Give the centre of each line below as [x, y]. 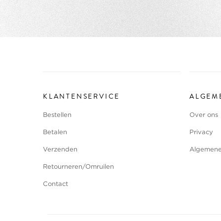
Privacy [201, 133]
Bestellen [57, 115]
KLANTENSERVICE [82, 97]
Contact [55, 184]
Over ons [204, 115]
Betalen [55, 133]
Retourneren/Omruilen [78, 167]
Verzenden [60, 150]
